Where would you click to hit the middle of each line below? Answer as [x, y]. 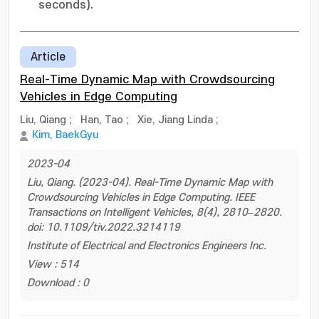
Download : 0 [58, 283]
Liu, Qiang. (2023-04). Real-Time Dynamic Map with [150, 183]
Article [48, 57]
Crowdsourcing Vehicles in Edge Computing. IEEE [141, 198]
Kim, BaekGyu [65, 135]
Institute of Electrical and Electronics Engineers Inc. [147, 246]
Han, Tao [102, 120]
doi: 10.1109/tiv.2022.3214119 [104, 228]
